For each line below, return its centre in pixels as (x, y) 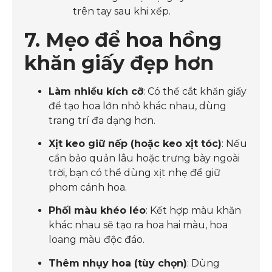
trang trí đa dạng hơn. (102, 120)
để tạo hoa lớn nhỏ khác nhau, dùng (138, 106)
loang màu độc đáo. (97, 240)
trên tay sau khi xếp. (122, 11)
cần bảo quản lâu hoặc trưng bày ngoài (144, 158)
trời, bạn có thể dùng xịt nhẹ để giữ (134, 172)
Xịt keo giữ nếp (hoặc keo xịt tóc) (135, 143)
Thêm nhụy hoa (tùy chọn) (118, 263)
